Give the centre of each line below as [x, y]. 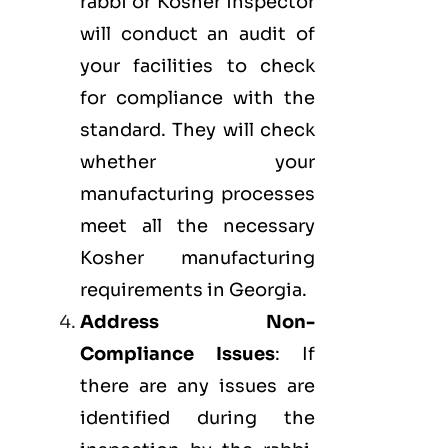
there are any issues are [197, 386]
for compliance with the [197, 98]
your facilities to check [197, 66]
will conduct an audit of [197, 34]
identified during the [197, 418]
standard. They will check [197, 130]
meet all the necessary [197, 226]
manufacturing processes [197, 194]
